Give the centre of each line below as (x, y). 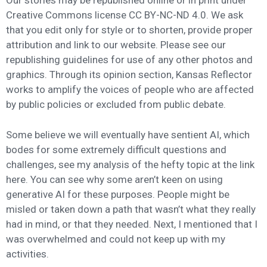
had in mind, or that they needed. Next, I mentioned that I (132, 224)
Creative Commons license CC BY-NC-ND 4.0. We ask (125, 15)
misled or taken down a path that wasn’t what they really (131, 209)
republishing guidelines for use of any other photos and (129, 60)
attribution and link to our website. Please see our (116, 45)
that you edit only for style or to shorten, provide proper (129, 30)
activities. (27, 254)
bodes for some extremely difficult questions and (116, 149)
